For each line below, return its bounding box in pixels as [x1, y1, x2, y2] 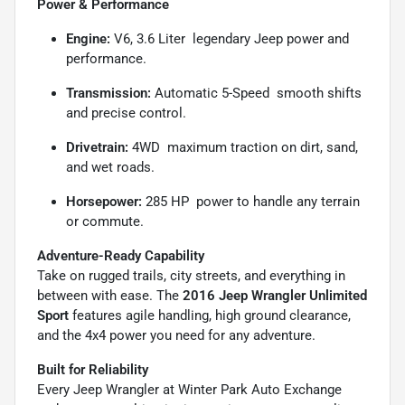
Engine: [66, 31, 110, 48]
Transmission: [66, 85, 151, 102]
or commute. [66, 213, 144, 231]
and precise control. [66, 105, 186, 122]
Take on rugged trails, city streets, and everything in [37, 268, 345, 285]
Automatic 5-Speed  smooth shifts [151, 85, 362, 102]
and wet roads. [66, 159, 155, 176]
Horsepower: [66, 193, 142, 211]
